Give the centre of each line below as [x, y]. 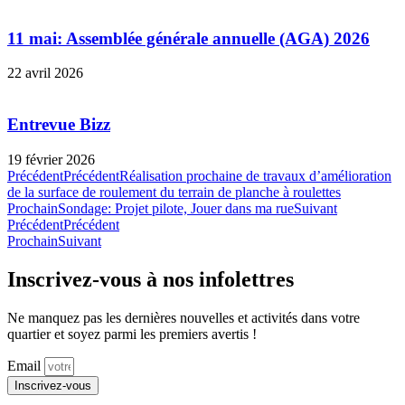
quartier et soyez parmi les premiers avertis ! [134, 334]
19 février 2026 [51, 159]
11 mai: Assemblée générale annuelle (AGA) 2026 [188, 38]
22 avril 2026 [45, 73]
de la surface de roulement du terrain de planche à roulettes [174, 192]
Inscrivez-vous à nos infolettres [151, 279]
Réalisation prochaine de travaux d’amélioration [255, 175]
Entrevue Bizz [59, 125]
